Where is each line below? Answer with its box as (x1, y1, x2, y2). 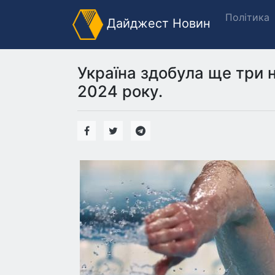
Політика (225, 11, 269, 23)
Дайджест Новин (103, 16, 211, 31)
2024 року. (77, 82, 163, 101)
